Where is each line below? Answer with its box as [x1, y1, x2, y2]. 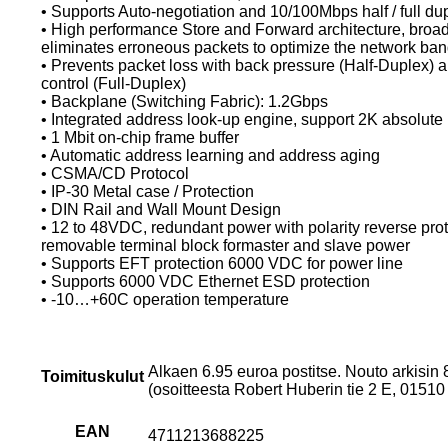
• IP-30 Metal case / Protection [41, 182, 255, 200]
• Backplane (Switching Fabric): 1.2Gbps [41, 92, 329, 110]
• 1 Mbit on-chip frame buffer [41, 128, 240, 146]
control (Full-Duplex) [41, 74, 187, 92]
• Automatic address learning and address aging [41, 146, 381, 164]
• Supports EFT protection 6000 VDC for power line [41, 254, 404, 272]
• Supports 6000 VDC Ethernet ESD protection [41, 272, 371, 290]
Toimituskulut [41, 367, 145, 385]
